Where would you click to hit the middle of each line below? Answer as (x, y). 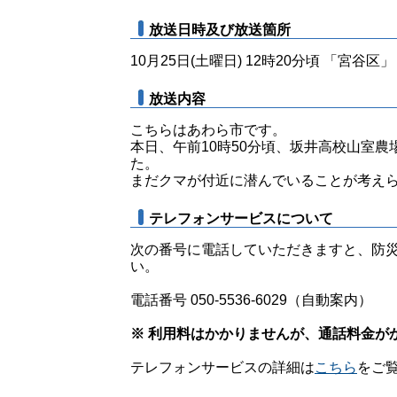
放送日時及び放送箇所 (220, 30)
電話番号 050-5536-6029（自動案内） (251, 300)
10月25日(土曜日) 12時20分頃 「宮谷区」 (262, 61)
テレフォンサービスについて (241, 218)
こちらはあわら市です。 (208, 130)
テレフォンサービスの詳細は (222, 367)
